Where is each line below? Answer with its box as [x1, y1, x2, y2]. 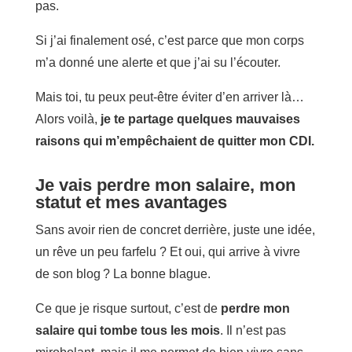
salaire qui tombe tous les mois [35, 323, 220, 337]
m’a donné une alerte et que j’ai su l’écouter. [35, 55, 280, 69]
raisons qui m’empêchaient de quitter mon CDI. [35, 134, 314, 148]
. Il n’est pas [219, 323, 286, 337]
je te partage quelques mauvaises [100, 112, 300, 126]
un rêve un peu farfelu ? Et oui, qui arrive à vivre [35, 244, 300, 258]
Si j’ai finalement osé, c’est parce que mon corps [35, 33, 304, 47]
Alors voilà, [35, 112, 101, 126]
